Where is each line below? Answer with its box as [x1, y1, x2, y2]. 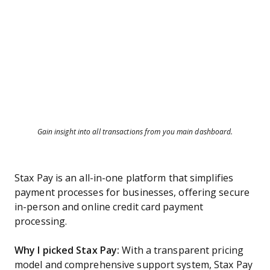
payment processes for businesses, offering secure [14, 187, 250, 198]
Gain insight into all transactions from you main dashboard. [37, 128, 233, 136]
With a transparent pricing [119, 245, 243, 256]
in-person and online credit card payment [14, 202, 203, 212]
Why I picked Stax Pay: [14, 245, 120, 256]
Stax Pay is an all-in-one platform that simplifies [14, 173, 234, 183]
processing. [14, 216, 67, 227]
